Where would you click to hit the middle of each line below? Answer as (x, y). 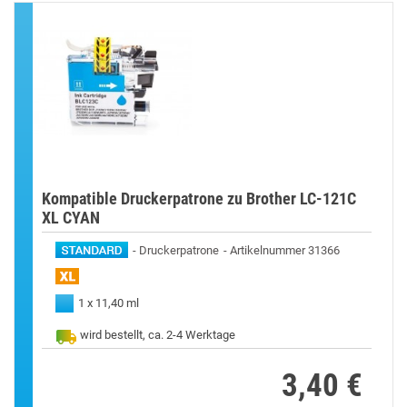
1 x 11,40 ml (109, 303)
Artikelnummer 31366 (285, 250)
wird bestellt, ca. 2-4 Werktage (158, 334)
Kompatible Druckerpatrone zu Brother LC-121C (199, 198)
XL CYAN (71, 217)
